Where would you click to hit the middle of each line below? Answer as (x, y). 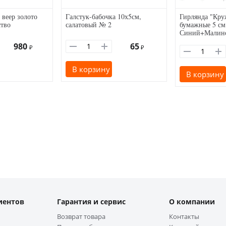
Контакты (184, 216)
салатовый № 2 (89, 24)
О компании (192, 201)
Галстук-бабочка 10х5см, (103, 16)
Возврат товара (81, 216)
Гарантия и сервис (91, 201)
